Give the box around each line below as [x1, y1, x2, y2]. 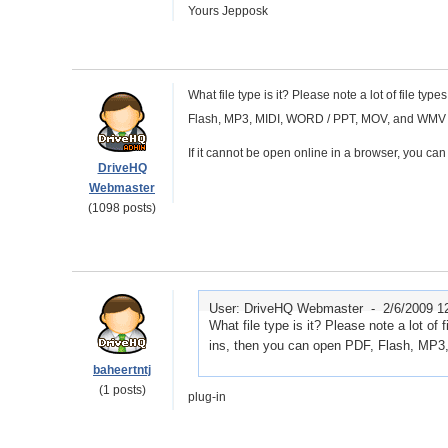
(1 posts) [98, 383, 146, 397]
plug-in [188, 390, 226, 404]
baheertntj [93, 363, 151, 377]
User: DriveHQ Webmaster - [209, 301, 383, 316]
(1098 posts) [88, 201, 156, 215]
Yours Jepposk [188, 4, 268, 18]
